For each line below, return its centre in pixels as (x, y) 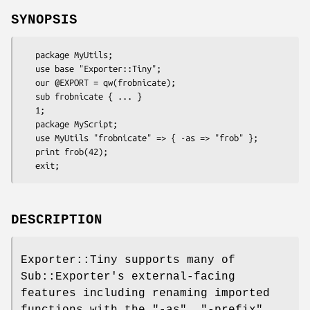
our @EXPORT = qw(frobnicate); (28, 82)
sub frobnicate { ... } (28, 96)
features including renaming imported (145, 293)
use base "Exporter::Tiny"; (28, 68)
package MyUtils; (28, 54)
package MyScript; (28, 124)
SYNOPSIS (44, 20)
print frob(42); (28, 151)
